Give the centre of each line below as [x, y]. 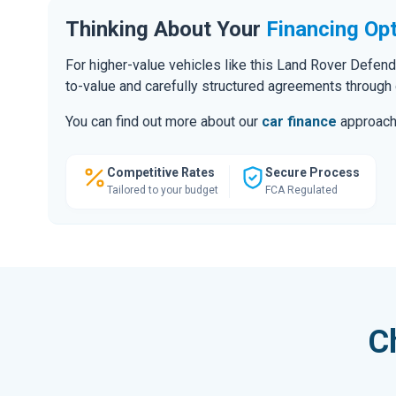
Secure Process [312, 172]
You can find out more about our [164, 121]
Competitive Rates [161, 172]
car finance [299, 121]
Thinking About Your [166, 29]
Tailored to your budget [163, 190]
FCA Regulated [301, 190]
